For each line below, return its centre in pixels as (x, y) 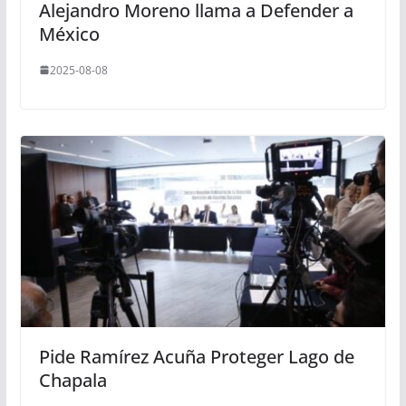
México (69, 34)
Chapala (72, 381)
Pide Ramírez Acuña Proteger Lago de (196, 357)
